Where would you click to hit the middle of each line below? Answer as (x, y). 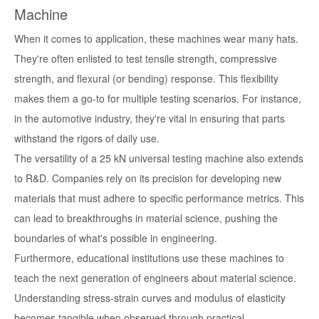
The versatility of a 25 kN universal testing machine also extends (159, 158)
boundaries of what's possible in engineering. (116, 238)
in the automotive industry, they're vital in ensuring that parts (150, 119)
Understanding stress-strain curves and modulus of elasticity (150, 298)
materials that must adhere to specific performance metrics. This (159, 198)
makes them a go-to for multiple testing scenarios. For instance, (158, 99)
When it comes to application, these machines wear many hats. (156, 39)
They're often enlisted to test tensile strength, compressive (146, 59)
